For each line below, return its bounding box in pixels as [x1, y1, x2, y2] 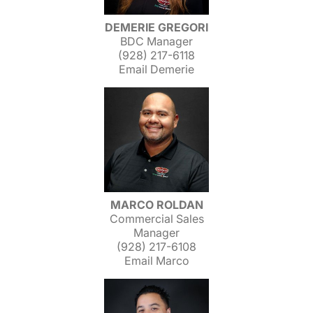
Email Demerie [119, 62, 194, 76]
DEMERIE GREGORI [105, 20, 208, 34]
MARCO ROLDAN [110, 198, 203, 212]
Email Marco [124, 254, 189, 268]
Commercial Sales [109, 212, 204, 226]
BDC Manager [120, 34, 193, 48]
